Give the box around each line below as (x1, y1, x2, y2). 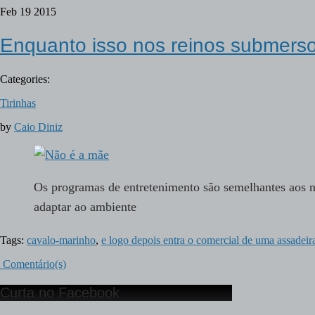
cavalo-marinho (27, 234, 96, 247)
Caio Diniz (14, 121, 63, 134)
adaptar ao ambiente (34, 200, 143, 214)
